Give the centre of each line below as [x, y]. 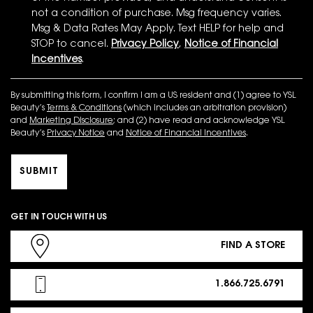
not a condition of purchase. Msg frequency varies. [156, 14]
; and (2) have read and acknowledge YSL [199, 121]
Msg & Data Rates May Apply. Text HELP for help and [158, 29]
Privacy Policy [145, 44]
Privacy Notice [76, 133]
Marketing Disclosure [71, 121]
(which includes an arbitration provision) [204, 108]
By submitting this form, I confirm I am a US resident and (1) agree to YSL [153, 95]
